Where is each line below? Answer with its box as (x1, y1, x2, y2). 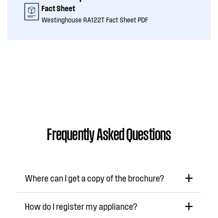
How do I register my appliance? (25, 201, 137, 212)
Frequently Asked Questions (47, 123, 171, 144)
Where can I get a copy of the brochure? (25, 173, 164, 183)
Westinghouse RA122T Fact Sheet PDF (41, 16, 148, 24)
